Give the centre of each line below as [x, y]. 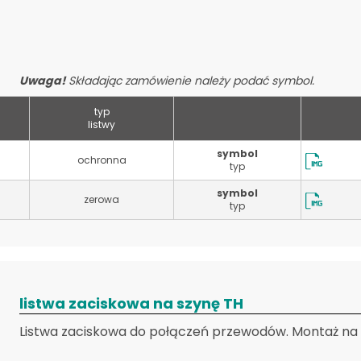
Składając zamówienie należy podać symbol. [190, 81]
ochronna [102, 160]
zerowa [102, 199]
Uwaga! [42, 81]
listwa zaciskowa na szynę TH [131, 303]
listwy [102, 124]
